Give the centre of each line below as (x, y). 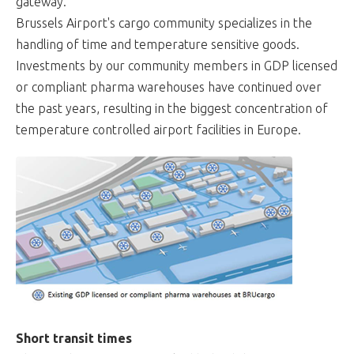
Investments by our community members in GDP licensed (177, 66)
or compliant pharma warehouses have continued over (169, 87)
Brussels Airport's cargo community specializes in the (164, 23)
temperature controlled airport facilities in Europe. (158, 130)
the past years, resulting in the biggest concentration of (172, 108)
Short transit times (74, 338)
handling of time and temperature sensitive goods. (158, 44)
